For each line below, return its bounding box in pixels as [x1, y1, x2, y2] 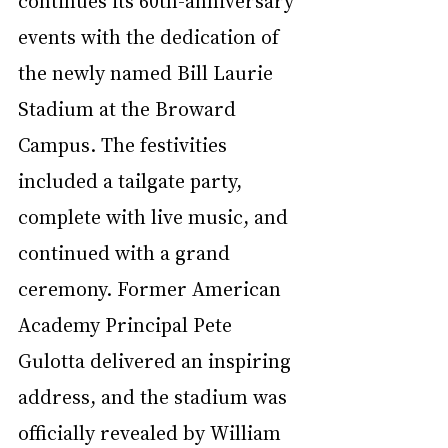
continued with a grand [18, 238, 235, 265]
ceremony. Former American [18, 274, 286, 301]
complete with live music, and [18, 202, 293, 229]
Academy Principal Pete [18, 310, 237, 337]
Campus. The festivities [18, 130, 232, 157]
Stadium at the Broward [18, 94, 241, 121]
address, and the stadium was [18, 382, 292, 409]
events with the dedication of [18, 22, 284, 49]
